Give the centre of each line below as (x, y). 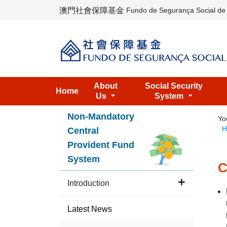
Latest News (90, 209)
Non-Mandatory (101, 117)
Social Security (174, 86)
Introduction (88, 183)
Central (83, 131)
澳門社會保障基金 (92, 10)
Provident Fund (101, 145)
